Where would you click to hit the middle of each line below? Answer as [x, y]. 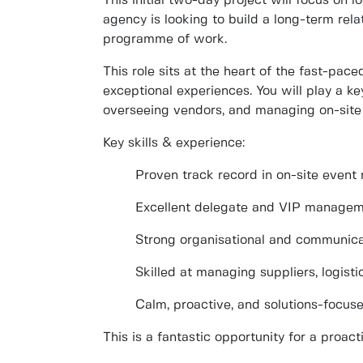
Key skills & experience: [174, 143]
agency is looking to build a [188, 20]
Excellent [165, 208]
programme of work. [165, 39]
